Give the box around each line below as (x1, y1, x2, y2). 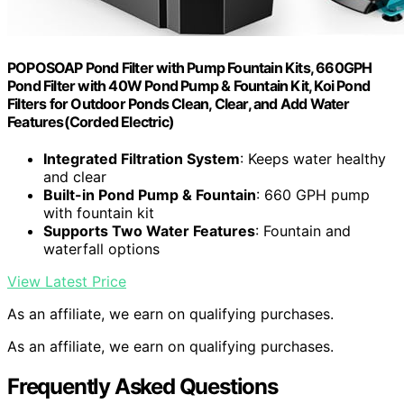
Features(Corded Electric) (7, 113, 174, 132)
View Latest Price (7, 272, 126, 291)
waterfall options (43, 240, 160, 259)
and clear (43, 168, 106, 187)
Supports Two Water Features (43, 222, 255, 241)
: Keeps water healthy (240, 150, 386, 169)
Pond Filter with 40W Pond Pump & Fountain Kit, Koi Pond (7, 77, 371, 96)
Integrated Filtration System (43, 150, 240, 169)
